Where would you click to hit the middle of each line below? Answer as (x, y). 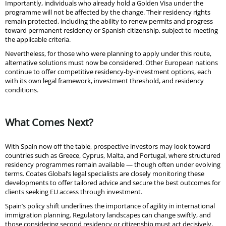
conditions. (22, 90)
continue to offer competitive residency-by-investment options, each (108, 71)
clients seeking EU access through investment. (74, 191)
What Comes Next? (49, 122)
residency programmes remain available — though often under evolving (113, 164)
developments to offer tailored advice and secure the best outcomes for (113, 182)
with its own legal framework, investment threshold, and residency (104, 80)
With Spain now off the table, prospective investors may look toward (108, 146)
